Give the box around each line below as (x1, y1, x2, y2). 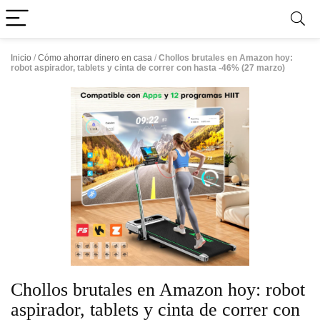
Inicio (11, 53, 31, 63)
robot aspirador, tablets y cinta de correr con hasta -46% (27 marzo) (11, 63, 285, 73)
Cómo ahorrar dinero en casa (38, 53, 152, 63)
